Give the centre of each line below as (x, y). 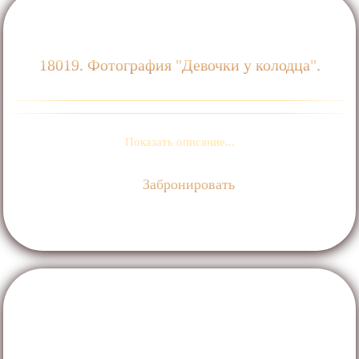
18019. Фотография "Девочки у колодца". (179, 65)
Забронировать (187, 184)
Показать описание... (179, 141)
